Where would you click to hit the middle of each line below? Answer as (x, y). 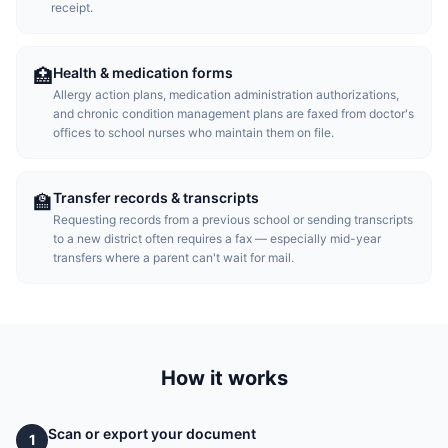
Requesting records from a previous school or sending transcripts (233, 219)
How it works (224, 378)
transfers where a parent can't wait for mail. (173, 257)
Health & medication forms (143, 72)
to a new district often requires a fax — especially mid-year (217, 238)
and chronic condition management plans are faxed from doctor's (233, 113)
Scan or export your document (152, 433)
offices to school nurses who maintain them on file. (193, 132)
